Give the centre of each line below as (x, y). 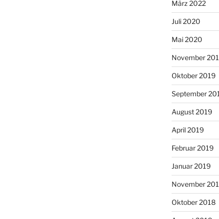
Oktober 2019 (193, 75)
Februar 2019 (192, 148)
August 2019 (192, 111)
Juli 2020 (186, 21)
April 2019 (187, 130)
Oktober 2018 (193, 202)
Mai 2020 (187, 39)
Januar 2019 (191, 166)
